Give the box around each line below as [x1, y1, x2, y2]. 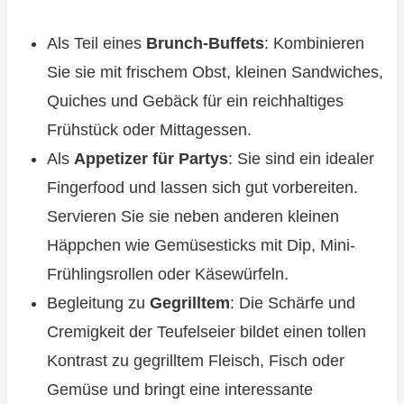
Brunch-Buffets [145, 34, 264, 53]
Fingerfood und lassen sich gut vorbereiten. [46, 179, 358, 197]
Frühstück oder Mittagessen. [46, 121, 252, 140]
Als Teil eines [46, 34, 146, 53]
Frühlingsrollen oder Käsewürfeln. [46, 265, 289, 284]
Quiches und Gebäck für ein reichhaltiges [46, 92, 344, 111]
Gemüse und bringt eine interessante [46, 381, 313, 399]
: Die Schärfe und [229, 294, 355, 313]
